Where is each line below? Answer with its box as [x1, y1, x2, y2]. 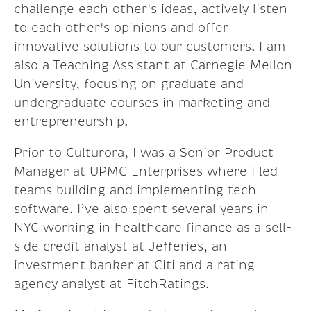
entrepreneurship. [14, 114, 128, 130]
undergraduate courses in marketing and [14, 95, 270, 111]
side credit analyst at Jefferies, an [14, 239, 227, 255]
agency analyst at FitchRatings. [14, 276, 213, 292]
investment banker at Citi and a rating [14, 258, 255, 274]
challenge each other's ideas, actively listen [14, 1, 287, 17]
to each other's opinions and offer [14, 20, 228, 36]
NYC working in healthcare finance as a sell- [14, 220, 292, 236]
